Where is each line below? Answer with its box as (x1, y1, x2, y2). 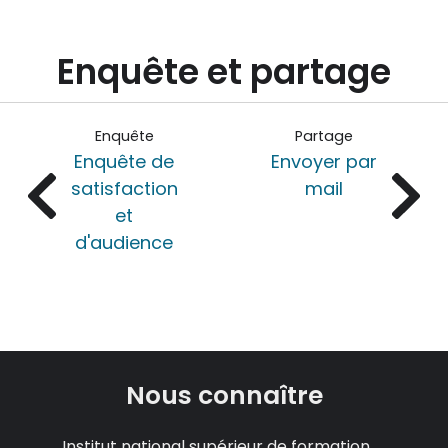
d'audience (75, 230, 173, 256)
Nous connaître (125, 378, 323, 414)
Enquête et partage (57, 47, 391, 97)
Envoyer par (271, 149, 377, 175)
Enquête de (74, 149, 174, 175)
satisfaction (70, 176, 178, 202)
